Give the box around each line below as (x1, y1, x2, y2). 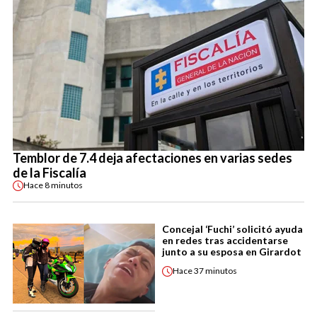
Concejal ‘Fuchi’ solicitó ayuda (162, 222, 303, 235)
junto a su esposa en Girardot (162, 245, 301, 258)
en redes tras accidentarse (162, 234, 288, 246)
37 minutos (194, 265, 237, 276)
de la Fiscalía (13, 164, 86, 180)
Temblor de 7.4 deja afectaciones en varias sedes (13, 149, 292, 166)
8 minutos (45, 180, 83, 190)
